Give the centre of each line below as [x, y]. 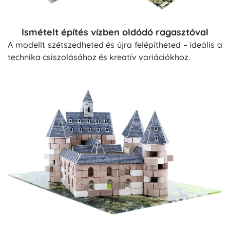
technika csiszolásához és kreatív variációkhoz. [99, 57]
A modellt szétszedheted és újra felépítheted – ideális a [115, 44]
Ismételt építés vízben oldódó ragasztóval [115, 32]
